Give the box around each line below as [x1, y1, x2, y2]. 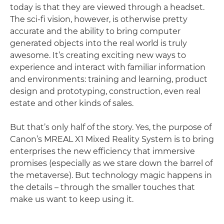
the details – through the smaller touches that [10, 182, 195, 192]
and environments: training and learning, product [10, 74, 207, 84]
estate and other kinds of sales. [10, 98, 133, 108]
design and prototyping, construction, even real [10, 86, 200, 96]
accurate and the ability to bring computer [10, 26, 180, 36]
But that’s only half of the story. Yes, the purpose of [10, 122, 211, 132]
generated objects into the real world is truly [10, 38, 187, 48]
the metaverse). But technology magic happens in [10, 170, 212, 180]
